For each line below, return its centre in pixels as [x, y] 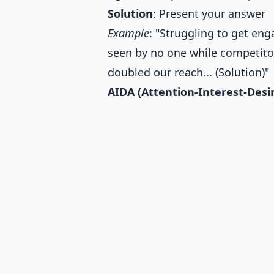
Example [128, 33]
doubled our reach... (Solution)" [188, 72]
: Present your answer [209, 13]
